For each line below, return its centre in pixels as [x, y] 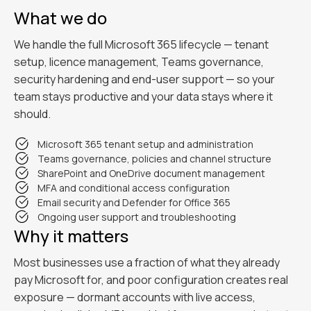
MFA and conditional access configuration [134, 188]
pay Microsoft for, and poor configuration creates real [151, 280]
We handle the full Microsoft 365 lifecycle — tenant [141, 44]
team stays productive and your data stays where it [143, 96]
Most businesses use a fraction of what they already [147, 262]
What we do [60, 18]
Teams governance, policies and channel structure [154, 159]
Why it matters [71, 236]
